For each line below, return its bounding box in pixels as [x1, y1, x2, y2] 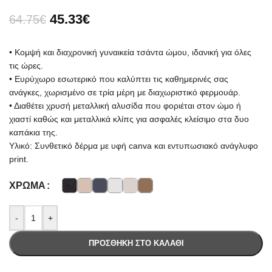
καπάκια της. [9, 127, 58, 137]
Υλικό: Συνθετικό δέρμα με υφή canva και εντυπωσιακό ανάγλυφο [9, 141, 258, 151]
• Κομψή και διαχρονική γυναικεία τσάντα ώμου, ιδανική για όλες [9, 47, 251, 57]
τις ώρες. [9, 61, 43, 70]
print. [9, 154, 29, 164]
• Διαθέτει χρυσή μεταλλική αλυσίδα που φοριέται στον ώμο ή [9, 101, 241, 110]
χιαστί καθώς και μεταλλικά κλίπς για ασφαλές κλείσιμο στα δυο [9, 114, 249, 124]
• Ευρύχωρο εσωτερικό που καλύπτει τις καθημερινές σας [9, 74, 228, 84]
